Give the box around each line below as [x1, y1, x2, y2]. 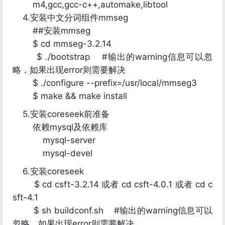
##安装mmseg [13, 26, 90, 36]
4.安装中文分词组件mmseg [13, 13, 128, 23]
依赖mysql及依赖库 [13, 122, 107, 132]
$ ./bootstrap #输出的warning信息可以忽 [13, 52, 212, 62]
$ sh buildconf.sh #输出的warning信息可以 [13, 205, 212, 215]
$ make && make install [13, 91, 127, 101]
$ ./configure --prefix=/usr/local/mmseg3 [13, 78, 197, 88]
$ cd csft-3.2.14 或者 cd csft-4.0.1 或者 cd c [13, 179, 212, 189]
